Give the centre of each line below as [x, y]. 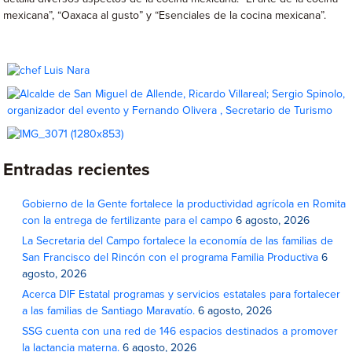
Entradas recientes [77, 171]
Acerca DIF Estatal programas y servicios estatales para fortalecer [181, 295]
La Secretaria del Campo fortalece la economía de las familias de [178, 242]
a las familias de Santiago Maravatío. [109, 312]
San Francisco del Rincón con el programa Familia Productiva [170, 258]
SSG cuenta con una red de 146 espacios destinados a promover [180, 332]
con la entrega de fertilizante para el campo [128, 221]
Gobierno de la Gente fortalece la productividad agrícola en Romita [184, 205]
